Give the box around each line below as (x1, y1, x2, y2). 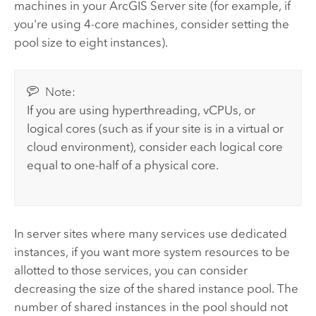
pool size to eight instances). (13, 35, 168, 49)
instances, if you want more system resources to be (13, 245, 290, 260)
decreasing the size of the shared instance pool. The (13, 281, 298, 296)
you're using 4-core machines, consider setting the (13, 16, 289, 31)
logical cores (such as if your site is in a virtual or (27, 121, 284, 136)
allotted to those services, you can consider (13, 263, 248, 278)
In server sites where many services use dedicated (13, 226, 287, 241)
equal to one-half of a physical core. (27, 158, 219, 173)
